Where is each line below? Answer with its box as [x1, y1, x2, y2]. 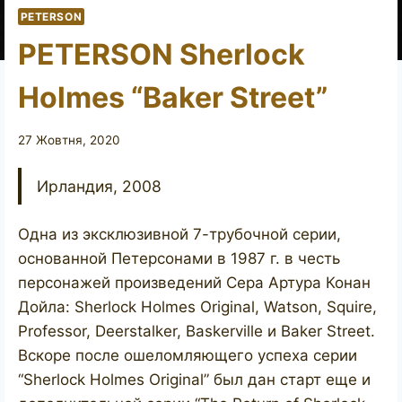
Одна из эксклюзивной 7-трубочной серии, [18, 225, 341, 244]
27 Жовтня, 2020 [18, 133, 120, 148]
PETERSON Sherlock [18, 36, 305, 72]
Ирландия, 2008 [37, 177, 162, 197]
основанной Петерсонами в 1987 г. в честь [18, 249, 340, 268]
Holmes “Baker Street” [18, 79, 328, 115]
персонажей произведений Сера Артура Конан [18, 274, 371, 293]
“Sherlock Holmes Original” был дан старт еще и [18, 371, 371, 389]
